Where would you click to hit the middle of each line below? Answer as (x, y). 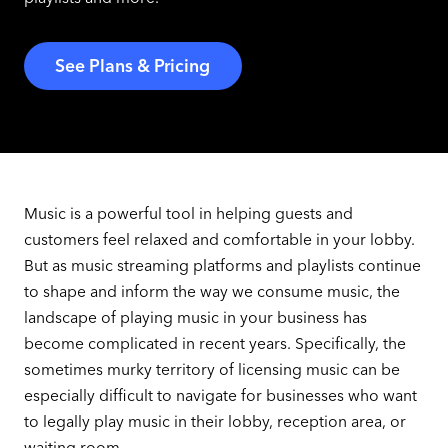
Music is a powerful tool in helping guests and (188, 213)
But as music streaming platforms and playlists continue (222, 265)
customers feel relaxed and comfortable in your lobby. (219, 239)
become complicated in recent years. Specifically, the (214, 343)
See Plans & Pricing (133, 65)
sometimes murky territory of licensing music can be (211, 369)
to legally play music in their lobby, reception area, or (214, 421)
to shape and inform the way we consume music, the (211, 291)
